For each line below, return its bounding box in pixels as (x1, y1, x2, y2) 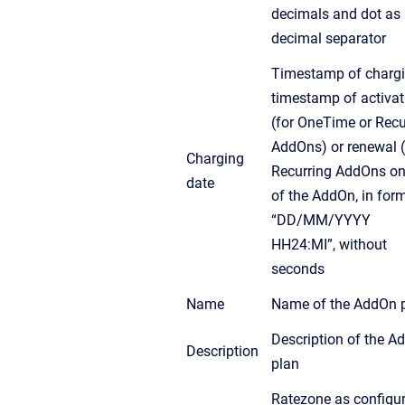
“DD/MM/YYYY (271, 211, 371, 229)
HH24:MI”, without (271, 235, 387, 253)
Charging (186, 149, 244, 167)
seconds (271, 259, 325, 278)
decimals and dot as (271, 5, 400, 23)
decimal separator (271, 29, 386, 47)
